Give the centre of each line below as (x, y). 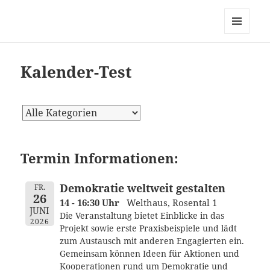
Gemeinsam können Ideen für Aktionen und (149, 254)
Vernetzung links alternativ (112, 34)
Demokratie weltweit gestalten (142, 188)
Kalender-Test (77, 72)
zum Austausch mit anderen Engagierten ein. (152, 241)
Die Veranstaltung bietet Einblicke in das (142, 216)
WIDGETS (241, 59)
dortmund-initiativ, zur (97, 17)
